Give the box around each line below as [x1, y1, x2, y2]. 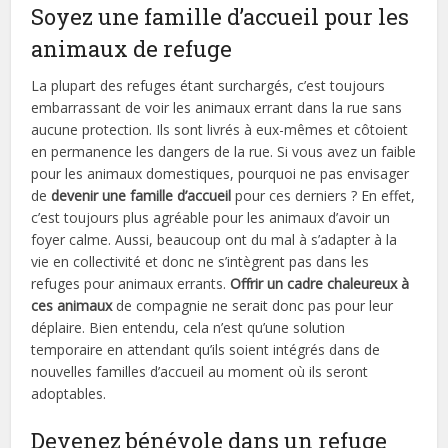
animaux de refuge [31, 33, 233, 63]
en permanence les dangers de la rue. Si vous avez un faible [31, 141, 417, 161]
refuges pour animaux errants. [31, 273, 231, 293]
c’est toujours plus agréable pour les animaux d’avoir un [31, 207, 391, 227]
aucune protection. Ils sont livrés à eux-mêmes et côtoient [31, 119, 409, 139]
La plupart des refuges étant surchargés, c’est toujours [31, 75, 386, 95]
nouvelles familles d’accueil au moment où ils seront [31, 361, 369, 381]
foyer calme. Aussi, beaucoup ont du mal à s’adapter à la [31, 229, 398, 249]
